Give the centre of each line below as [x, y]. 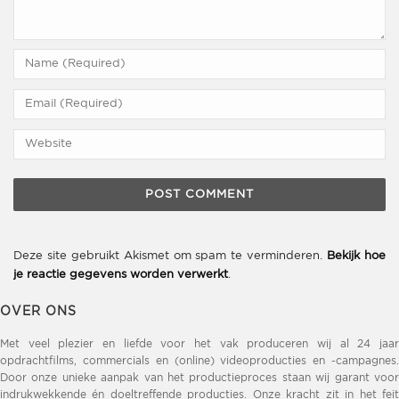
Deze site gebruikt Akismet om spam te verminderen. [171, 256]
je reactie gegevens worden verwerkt [121, 275]
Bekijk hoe [357, 256]
